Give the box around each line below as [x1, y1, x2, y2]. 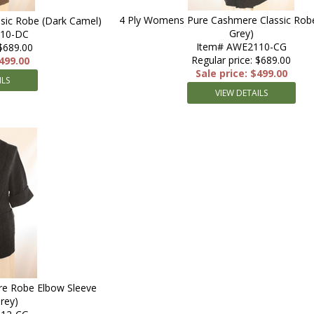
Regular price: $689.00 [191, 53, 291, 67]
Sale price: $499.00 [195, 67, 287, 80]
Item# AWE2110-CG [196, 40, 287, 53]
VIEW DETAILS [214, 87, 268, 99]
